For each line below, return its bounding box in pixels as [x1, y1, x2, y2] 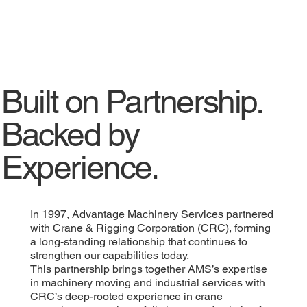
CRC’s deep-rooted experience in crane [29, 290, 223, 304]
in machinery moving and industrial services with [29, 276, 265, 290]
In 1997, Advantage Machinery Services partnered [29, 208, 273, 221]
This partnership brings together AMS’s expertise [29, 262, 267, 276]
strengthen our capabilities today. [29, 249, 189, 262]
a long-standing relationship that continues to [29, 235, 247, 249]
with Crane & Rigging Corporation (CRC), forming [29, 221, 271, 235]
